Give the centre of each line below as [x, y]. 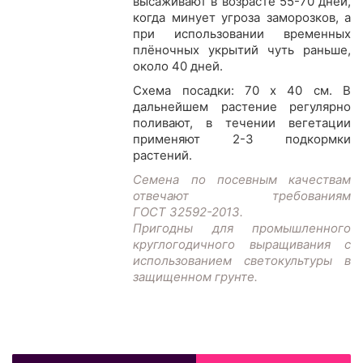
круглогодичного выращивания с [242, 245]
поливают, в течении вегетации [242, 123]
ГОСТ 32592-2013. [188, 212]
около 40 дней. [178, 66]
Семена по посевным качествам [242, 180]
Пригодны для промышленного [242, 228]
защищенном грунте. [196, 277]
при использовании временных [242, 34]
